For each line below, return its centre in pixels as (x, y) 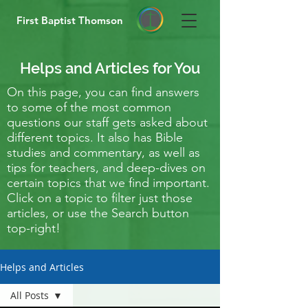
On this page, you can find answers (103, 92)
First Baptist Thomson (70, 20)
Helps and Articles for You (110, 68)
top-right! (34, 228)
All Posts (30, 295)
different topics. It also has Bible (95, 137)
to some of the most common (89, 107)
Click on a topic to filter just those (100, 198)
